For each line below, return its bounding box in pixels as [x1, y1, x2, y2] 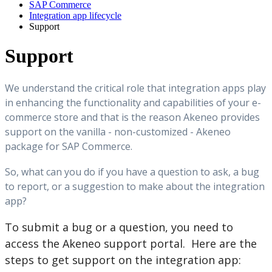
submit [22, 219, 59, 234]
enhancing [16, 95, 64, 109]
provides [220, 110, 260, 124]
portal [150, 236, 183, 251]
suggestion [72, 179, 124, 193]
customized [136, 124, 188, 138]
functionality [84, 95, 141, 109]
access [5, 236, 39, 251]
